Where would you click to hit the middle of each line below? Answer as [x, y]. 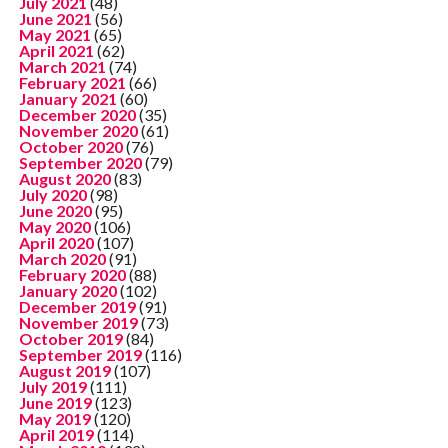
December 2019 [77, 306]
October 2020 [70, 146]
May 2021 [54, 34]
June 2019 [55, 402]
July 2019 [52, 386]
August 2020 [64, 178]
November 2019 [78, 322]
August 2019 [64, 370]
